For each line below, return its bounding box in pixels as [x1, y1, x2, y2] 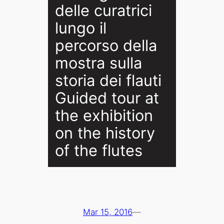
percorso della [54, 36, 157, 55]
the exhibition [54, 106, 153, 125]
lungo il [54, 18, 106, 37]
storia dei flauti [54, 71, 161, 90]
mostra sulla [54, 53, 142, 72]
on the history [54, 123, 155, 142]
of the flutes [54, 141, 142, 160]
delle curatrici [54, 1, 152, 20]
